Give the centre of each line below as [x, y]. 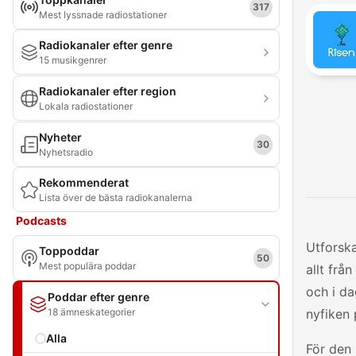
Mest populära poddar [87, 266]
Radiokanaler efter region [108, 91]
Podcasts [41, 221]
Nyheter [60, 137]
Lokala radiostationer [86, 106]
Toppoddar [69, 251]
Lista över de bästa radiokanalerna [116, 197]
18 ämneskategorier [91, 312]
